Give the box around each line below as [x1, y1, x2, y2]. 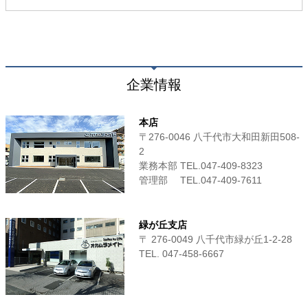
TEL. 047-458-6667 [139, 247, 225, 259]
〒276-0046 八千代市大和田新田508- [139, 131, 300, 143]
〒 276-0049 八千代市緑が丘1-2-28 [139, 233, 293, 245]
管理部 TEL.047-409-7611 [139, 175, 263, 186]
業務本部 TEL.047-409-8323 [139, 160, 263, 172]
